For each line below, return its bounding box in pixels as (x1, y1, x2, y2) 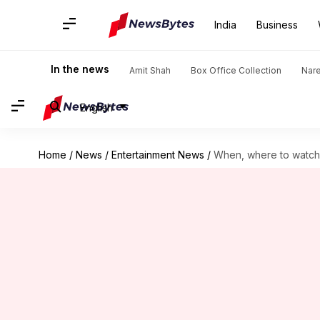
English (80, 101, 113, 114)
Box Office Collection (191, 65, 281, 76)
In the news (51, 63, 109, 75)
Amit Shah (129, 65, 171, 76)
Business (256, 19, 298, 31)
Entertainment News (111, 149, 204, 161)
